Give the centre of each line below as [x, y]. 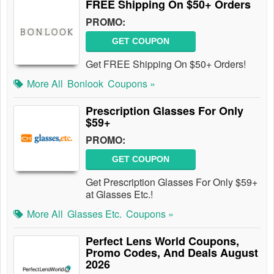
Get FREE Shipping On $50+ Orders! [166, 64]
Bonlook [85, 83]
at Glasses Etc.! [122, 194]
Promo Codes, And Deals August [172, 253]
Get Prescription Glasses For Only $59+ [172, 182]
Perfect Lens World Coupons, [162, 241]
